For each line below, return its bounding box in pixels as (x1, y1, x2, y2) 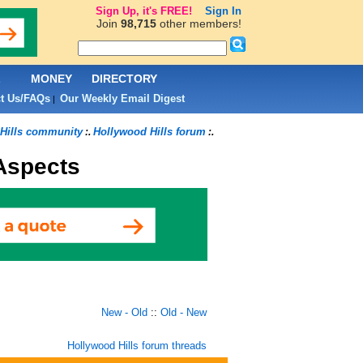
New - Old (100, 306, 147, 318)
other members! (156, 17, 241, 30)
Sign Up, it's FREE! (95, 5, 192, 17)
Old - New (160, 306, 207, 318)
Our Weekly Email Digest (59, 92, 185, 105)
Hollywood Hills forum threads (66, 340, 207, 352)
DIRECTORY (92, 72, 157, 85)
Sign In (204, 5, 241, 17)
